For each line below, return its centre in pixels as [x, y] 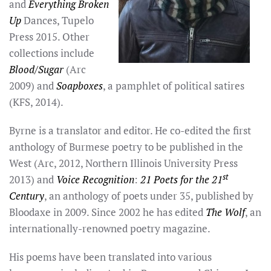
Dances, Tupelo [59, 20]
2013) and [33, 179]
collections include [52, 53]
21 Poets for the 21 [181, 179]
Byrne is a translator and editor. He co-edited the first [130, 130]
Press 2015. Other [49, 37]
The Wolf [225, 212]
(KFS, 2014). [36, 102]
